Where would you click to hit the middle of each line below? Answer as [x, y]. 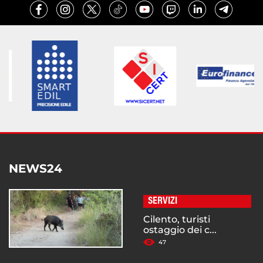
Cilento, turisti [177, 220]
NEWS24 [36, 169]
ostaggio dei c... [180, 230]
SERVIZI [163, 202]
